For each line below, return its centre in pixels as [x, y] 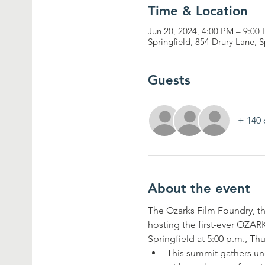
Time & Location [198, 11]
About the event [199, 188]
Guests [169, 80]
